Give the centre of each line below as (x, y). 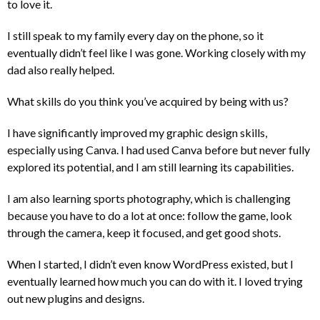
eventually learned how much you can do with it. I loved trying (155, 281)
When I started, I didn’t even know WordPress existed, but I (150, 264)
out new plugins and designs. (76, 299)
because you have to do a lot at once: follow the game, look (150, 216)
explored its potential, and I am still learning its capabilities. (150, 167)
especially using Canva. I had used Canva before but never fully (159, 150)
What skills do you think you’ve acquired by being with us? (148, 101)
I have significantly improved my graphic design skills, (137, 133)
